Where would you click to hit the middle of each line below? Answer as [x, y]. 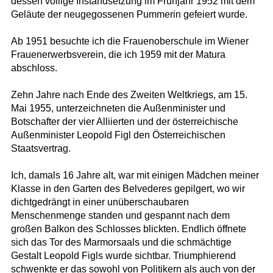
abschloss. [34, 68]
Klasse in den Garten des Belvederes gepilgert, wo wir [128, 189]
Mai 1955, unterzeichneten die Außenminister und [118, 108]
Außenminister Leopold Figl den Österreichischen [118, 135]
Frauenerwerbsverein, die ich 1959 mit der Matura [118, 55]
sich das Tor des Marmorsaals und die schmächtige [121, 243]
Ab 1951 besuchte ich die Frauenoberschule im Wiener [129, 41]
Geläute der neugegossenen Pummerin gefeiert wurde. [129, 15]
